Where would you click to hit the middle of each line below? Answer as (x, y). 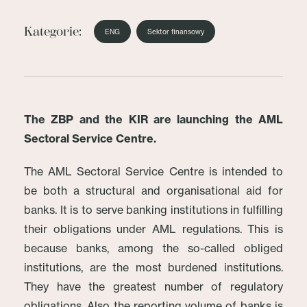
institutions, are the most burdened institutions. (153, 267)
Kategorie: (53, 32)
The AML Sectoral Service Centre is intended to (153, 171)
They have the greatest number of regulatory (153, 286)
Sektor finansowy (176, 32)
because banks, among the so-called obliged (153, 248)
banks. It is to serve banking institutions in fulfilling (153, 210)
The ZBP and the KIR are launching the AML (153, 119)
